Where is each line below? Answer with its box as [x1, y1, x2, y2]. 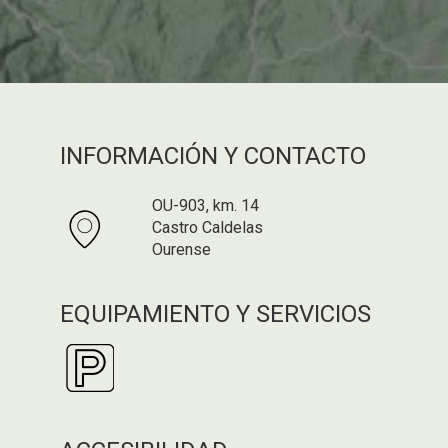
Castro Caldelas [152, 218, 263, 238]
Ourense [152, 240, 211, 260]
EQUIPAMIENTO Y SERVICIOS [60, 300, 371, 329]
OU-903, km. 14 [152, 196, 259, 216]
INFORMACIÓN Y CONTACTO [60, 142, 366, 171]
